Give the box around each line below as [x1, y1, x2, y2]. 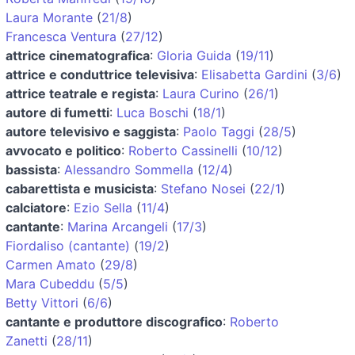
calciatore [6, 199, 67, 216]
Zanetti [6, 332, 48, 349]
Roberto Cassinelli [128, 142, 238, 158]
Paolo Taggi [183, 123, 254, 139]
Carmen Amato [6, 256, 96, 273]
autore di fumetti [6, 104, 109, 120]
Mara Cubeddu [6, 275, 94, 292]
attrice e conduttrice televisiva [6, 66, 194, 82]
